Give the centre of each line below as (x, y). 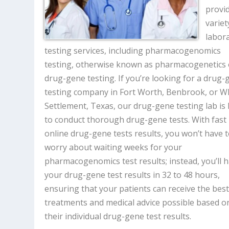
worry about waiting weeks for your (113, 147)
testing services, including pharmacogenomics (133, 50)
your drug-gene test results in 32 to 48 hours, (132, 175)
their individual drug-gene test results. (118, 216)
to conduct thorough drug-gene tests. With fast (136, 119)
